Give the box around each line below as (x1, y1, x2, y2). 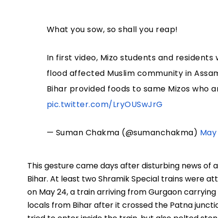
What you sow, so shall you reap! (46, 24, 178, 36)
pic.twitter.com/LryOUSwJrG (46, 99, 163, 110)
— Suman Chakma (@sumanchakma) (46, 127, 200, 139)
